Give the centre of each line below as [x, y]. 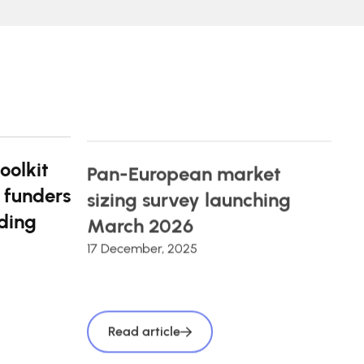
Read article [144, 327]
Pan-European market [184, 169]
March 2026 [140, 221]
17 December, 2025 [142, 244]
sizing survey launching [189, 195]
